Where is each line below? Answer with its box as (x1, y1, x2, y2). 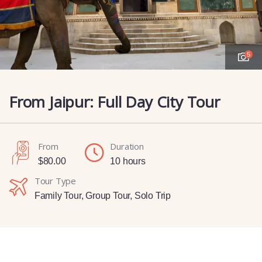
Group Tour (85, 191, 130, 201)
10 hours (110, 156, 146, 166)
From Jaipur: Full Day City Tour (9, 91, 220, 112)
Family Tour (34, 191, 81, 201)
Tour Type (34, 175, 77, 187)
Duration (110, 140, 144, 152)
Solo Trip (134, 191, 171, 201)
